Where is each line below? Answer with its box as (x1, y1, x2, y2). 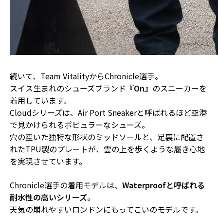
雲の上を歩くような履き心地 (104, 143, 205, 155)
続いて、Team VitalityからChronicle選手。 (10, 70, 163, 82)
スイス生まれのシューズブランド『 (10, 82, 134, 94)
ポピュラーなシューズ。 (64, 118, 149, 130)
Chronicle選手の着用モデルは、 (10, 179, 122, 191)
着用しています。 (10, 94, 71, 106)
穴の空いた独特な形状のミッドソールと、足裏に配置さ (10, 130, 204, 143)
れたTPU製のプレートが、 (10, 143, 104, 155)
